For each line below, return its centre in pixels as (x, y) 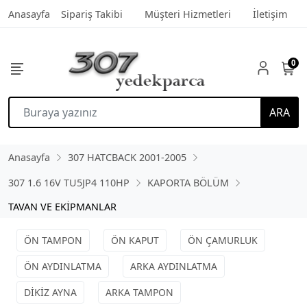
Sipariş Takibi (92, 14)
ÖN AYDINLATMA (63, 266)
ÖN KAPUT (135, 240)
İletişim (270, 14)
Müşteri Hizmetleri (188, 14)
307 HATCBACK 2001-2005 (127, 157)
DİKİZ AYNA (50, 292)
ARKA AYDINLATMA (174, 266)
